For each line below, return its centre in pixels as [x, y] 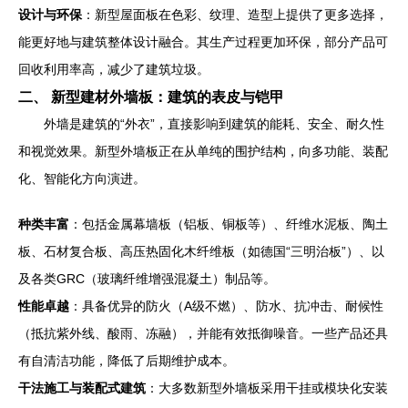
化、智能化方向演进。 [82, 178]
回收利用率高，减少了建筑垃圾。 [114, 69]
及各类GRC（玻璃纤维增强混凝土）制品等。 [147, 278]
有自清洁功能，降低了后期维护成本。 [127, 360]
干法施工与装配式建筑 [82, 388]
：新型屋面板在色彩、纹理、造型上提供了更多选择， [235, 14]
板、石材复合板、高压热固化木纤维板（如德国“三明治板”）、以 [201, 251]
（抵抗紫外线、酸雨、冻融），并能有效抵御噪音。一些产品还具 [203, 333]
